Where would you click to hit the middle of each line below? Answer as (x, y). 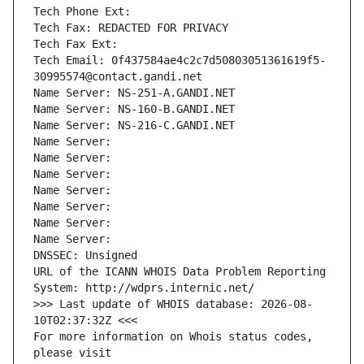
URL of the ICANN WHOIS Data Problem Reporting (180, 272)
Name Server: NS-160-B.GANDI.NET (134, 109)
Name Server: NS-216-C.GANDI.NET (134, 126)
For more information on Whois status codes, (173, 337)
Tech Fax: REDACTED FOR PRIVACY (131, 28)
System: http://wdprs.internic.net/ (144, 288)
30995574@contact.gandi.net (118, 77)
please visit (72, 353)
